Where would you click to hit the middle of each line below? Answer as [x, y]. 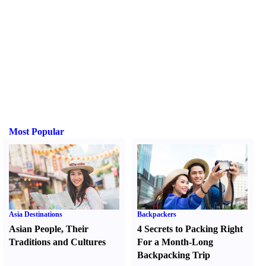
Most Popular [37, 132]
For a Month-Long [175, 242]
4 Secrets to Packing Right [190, 229]
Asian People [35, 229]
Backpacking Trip [174, 255]
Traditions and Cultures [57, 242]
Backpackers [157, 214]
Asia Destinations [36, 214]
